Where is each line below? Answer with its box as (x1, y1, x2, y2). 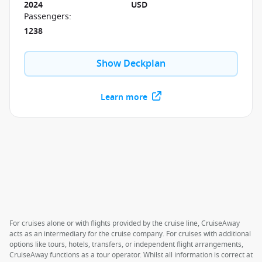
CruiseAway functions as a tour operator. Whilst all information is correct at (9, 250, 253, 260)
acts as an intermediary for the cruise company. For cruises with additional (9, 229, 251, 239)
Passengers (24, 11, 69, 23)
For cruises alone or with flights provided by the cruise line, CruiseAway (9, 218, 240, 229)
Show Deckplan (96, 57, 166, 71)
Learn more (101, 91, 147, 104)
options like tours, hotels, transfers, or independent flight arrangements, (9, 239, 243, 250)
